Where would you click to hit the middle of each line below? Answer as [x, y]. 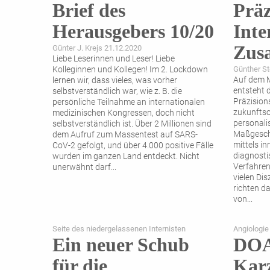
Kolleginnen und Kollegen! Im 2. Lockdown [130, 70]
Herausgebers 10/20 [133, 32]
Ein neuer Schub [121, 245]
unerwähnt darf [82, 168]
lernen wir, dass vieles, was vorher [115, 81]
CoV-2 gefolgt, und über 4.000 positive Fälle [133, 146]
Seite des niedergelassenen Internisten [119, 229]
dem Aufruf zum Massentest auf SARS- [125, 135]
